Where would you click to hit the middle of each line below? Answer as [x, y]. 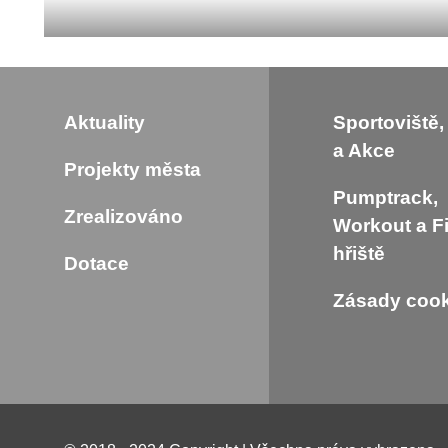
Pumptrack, [385, 198]
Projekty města [132, 170]
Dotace [96, 264]
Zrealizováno [123, 217]
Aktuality [104, 123]
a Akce [363, 151]
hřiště [358, 254]
